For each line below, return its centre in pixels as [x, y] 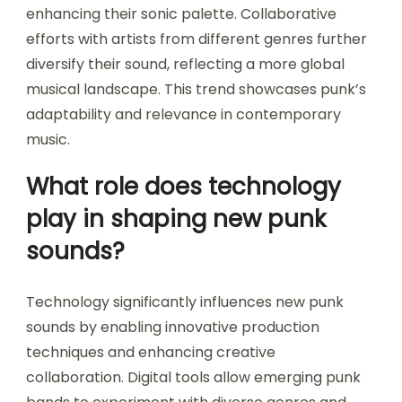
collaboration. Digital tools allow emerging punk [193, 378]
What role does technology [184, 187]
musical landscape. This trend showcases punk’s [196, 90]
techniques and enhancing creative [151, 353]
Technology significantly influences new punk [185, 302]
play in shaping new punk [176, 219]
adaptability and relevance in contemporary [184, 115]
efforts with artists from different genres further [197, 39]
